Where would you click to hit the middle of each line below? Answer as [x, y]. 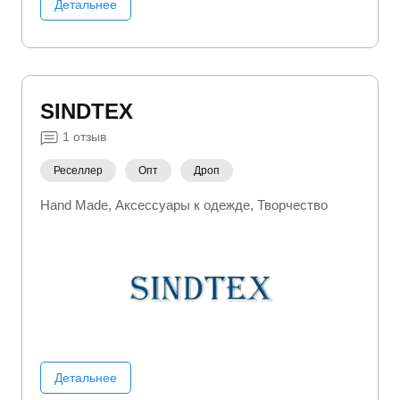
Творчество [292, 205]
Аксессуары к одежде [183, 205]
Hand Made [74, 205]
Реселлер [78, 171]
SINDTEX [87, 111]
